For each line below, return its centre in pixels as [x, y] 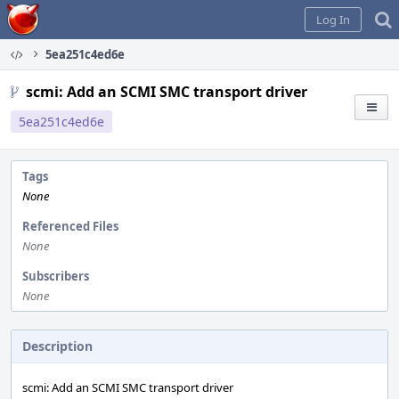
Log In [333, 20]
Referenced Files [70, 226]
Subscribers [56, 276]
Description [57, 346]
